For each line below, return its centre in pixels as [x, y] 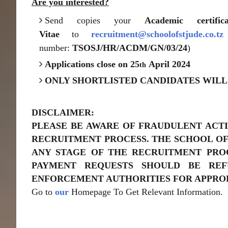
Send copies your [95, 20]
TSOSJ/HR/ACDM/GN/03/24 [130, 48]
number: [56, 48]
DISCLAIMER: [64, 112]
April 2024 [168, 64]
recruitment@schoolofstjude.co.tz [157, 34]
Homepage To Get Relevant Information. [146, 192]
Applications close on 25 [92, 64]
